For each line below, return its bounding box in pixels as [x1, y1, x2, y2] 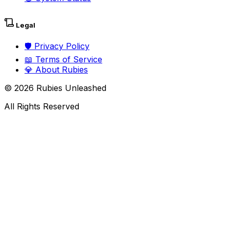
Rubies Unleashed [34, 83, 106, 93]
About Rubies [33, 64, 88, 75]
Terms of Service [33, 54, 102, 64]
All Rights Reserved [4, 101, 79, 111]
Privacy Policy [32, 41, 89, 51]
